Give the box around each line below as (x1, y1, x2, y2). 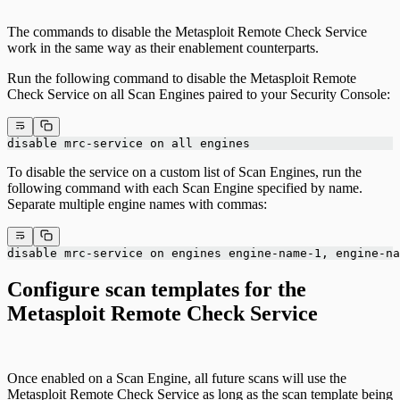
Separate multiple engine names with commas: (7, 196, 267, 212)
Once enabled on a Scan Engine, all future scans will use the (7, 371, 346, 387)
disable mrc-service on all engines (7, 137, 250, 151)
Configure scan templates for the (7, 278, 306, 302)
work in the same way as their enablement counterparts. (7, 39, 319, 55)
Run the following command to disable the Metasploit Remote (7, 70, 356, 86)
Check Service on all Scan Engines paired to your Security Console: (7, 86, 390, 102)
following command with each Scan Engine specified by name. (7, 180, 362, 196)
